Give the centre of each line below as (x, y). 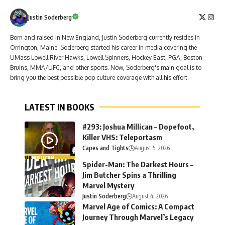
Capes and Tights (105, 148)
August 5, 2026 (152, 148)
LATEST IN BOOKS (60, 107)
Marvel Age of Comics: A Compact (138, 206)
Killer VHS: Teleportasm (122, 137)
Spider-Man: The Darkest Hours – (138, 164)
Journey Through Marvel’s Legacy (138, 217)
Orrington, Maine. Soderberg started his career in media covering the (103, 47)
